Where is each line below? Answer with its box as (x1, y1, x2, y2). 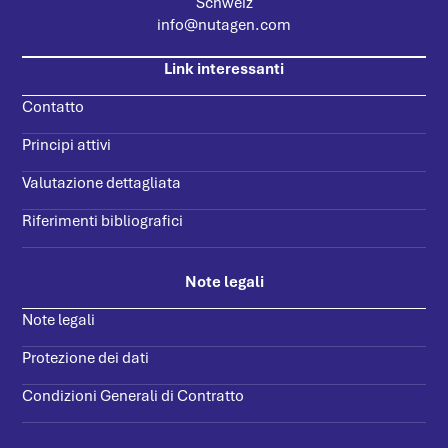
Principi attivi (22, 134, 112, 155)
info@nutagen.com (157, 14, 291, 35)
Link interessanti (164, 58, 284, 79)
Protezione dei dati (22, 347, 150, 368)
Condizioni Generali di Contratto (22, 385, 245, 406)
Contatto (22, 96, 85, 117)
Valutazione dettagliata (22, 172, 182, 193)
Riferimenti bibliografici (22, 210, 184, 231)
